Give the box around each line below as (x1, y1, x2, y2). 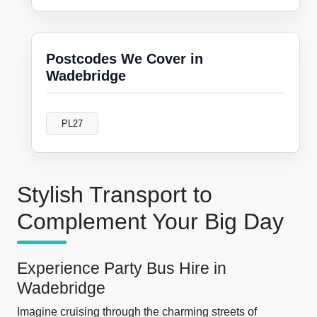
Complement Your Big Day (17, 209, 284, 234)
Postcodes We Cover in (46, 51, 203, 67)
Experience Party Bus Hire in (17, 259, 226, 277)
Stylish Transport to (17, 182, 212, 207)
